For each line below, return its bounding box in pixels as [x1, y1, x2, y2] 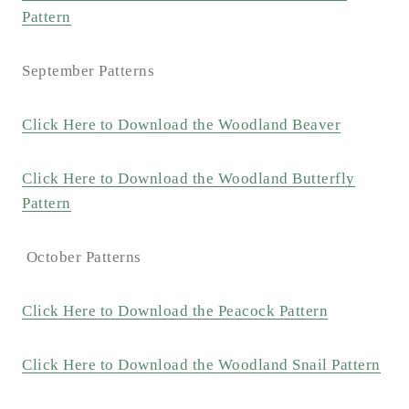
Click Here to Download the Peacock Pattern [22, 302, 328, 320]
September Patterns [22, 62, 154, 80]
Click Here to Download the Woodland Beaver [22, 116, 341, 134]
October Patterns [22, 248, 142, 267]
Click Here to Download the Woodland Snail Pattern [22, 356, 381, 374]
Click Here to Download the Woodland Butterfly [22, 170, 355, 188]
